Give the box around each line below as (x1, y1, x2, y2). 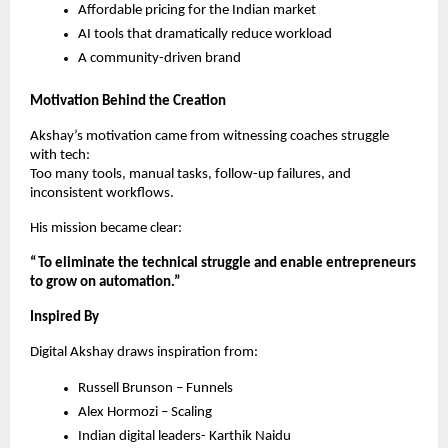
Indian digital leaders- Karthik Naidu (78, 429, 291, 445)
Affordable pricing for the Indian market (78, 3, 316, 19)
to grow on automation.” (30, 275, 181, 291)
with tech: (30, 148, 90, 164)
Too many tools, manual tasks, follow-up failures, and (30, 167, 351, 183)
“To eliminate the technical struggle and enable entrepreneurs (30, 256, 416, 272)
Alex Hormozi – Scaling (78, 405, 212, 421)
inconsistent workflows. (30, 186, 174, 202)
